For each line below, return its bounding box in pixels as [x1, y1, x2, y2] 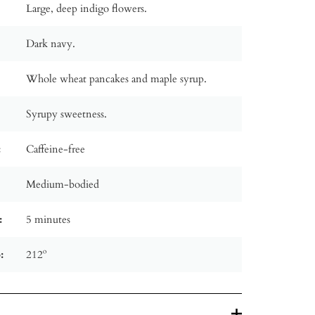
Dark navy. [26, 36, 76, 51]
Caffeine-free [26, 141, 86, 156]
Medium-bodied [26, 176, 100, 191]
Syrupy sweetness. [26, 106, 108, 121]
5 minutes [26, 212, 71, 226]
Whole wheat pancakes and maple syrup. [26, 71, 207, 86]
